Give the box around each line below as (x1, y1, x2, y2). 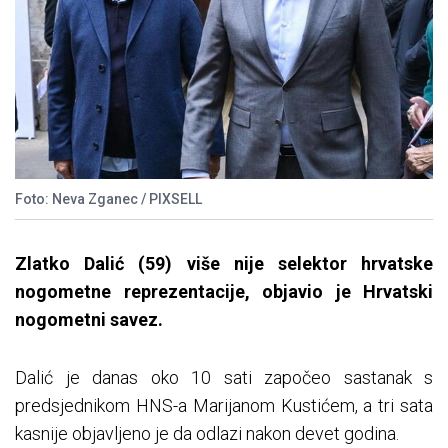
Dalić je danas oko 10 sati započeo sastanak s (15, 367, 433, 389)
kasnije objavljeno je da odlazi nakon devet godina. (15, 423, 399, 445)
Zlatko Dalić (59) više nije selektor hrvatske (15, 253, 433, 275)
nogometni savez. (15, 309, 163, 331)
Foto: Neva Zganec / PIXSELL (15, 191, 202, 208)
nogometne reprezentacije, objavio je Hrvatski (15, 281, 433, 303)
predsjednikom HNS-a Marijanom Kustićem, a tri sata (15, 395, 433, 417)
